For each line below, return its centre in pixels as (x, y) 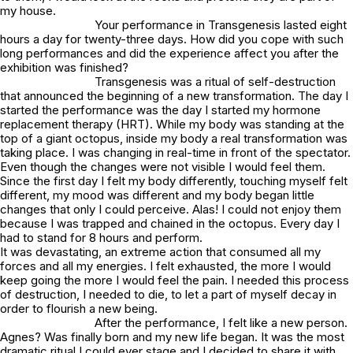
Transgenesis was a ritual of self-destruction (215, 82)
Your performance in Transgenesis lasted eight (221, 25)
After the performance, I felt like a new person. (221, 323)
